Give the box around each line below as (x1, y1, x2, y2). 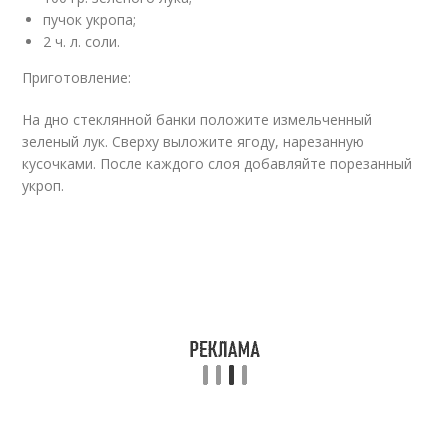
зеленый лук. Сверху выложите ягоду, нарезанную (22, 132, 365, 152)
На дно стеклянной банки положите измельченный (22, 110, 373, 130)
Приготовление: (22, 68, 132, 88)
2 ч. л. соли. (43, 32, 121, 52)
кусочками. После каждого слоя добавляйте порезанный (22, 154, 413, 174)
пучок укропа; (43, 10, 137, 30)
